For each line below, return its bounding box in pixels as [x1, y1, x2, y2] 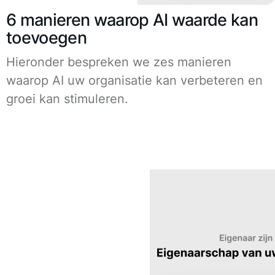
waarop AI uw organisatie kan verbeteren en [6, 73, 263, 88]
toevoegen [6, 28, 87, 48]
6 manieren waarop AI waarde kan [6, 10, 258, 31]
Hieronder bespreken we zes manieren [6, 55, 231, 70]
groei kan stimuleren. [6, 91, 128, 107]
